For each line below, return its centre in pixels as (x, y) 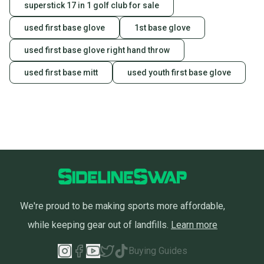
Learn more (194, 225)
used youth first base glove (179, 73)
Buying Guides (158, 251)
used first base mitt (61, 73)
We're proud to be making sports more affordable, (123, 206)
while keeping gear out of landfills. (98, 225)
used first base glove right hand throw (97, 50)
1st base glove (162, 28)
